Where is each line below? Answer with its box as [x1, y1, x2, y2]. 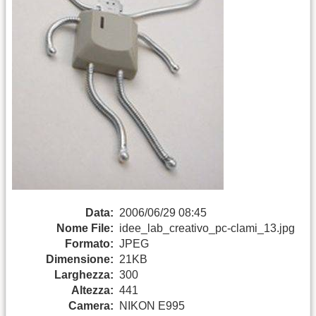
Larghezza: [54, 268, 114, 281]
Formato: [65, 237, 114, 250]
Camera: [68, 299, 114, 312]
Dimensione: [46, 253, 114, 265]
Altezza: [71, 284, 114, 296]
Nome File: [56, 221, 114, 234]
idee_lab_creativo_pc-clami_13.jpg [119, 221, 295, 234]
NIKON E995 [119, 299, 185, 312]
